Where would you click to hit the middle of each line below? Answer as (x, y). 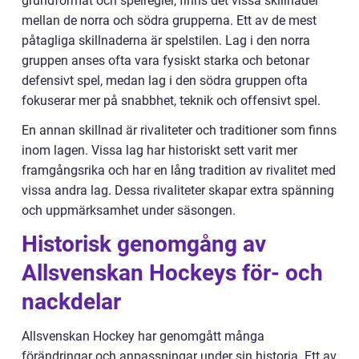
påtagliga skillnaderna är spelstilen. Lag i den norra (166, 41)
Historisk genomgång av (144, 244)
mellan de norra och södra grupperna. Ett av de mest (169, 21)
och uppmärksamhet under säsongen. (129, 211)
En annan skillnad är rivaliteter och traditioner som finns (179, 131)
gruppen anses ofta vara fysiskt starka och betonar (165, 61)
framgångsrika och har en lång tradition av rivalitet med (179, 171)
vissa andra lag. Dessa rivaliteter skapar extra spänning (178, 191)
